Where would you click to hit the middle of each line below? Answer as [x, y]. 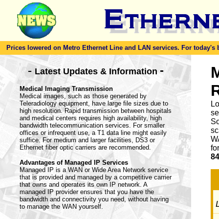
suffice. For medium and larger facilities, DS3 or [87, 140]
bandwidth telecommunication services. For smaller [92, 125]
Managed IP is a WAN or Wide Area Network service [94, 170]
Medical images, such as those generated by [83, 96]
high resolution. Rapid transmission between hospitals [96, 111]
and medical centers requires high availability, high [91, 118]
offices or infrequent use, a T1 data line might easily [93, 133]
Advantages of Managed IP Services [74, 163]
